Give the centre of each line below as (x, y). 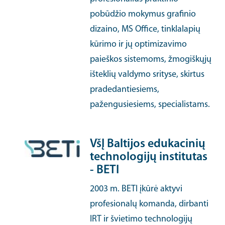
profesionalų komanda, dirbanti (149, 204)
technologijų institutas (149, 157)
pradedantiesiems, (125, 90)
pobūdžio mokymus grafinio (143, 14)
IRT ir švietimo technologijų (141, 219)
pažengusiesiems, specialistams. (150, 105)
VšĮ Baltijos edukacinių (148, 144)
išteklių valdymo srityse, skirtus (147, 75)
